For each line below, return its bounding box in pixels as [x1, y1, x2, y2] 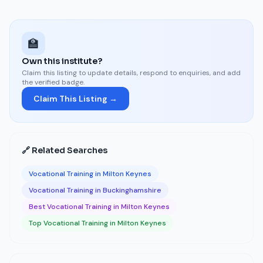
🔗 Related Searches [22, 145, 107, 156]
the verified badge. [22, 77, 85, 87]
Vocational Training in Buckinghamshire [29, 186, 161, 195]
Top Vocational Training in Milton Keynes [29, 218, 166, 228]
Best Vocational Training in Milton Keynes [29, 202, 170, 211]
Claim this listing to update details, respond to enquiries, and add [22, 68, 241, 77]
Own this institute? [22, 56, 102, 66]
